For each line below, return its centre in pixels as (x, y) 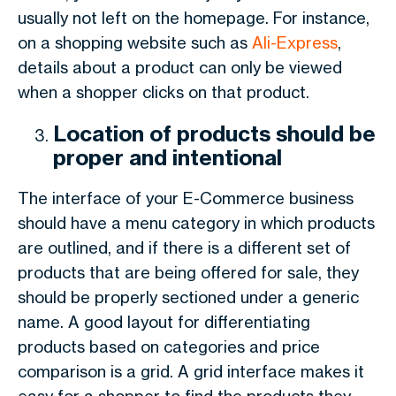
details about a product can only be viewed (180, 67)
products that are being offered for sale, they (188, 272)
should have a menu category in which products (196, 223)
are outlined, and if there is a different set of (184, 247)
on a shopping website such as (135, 42)
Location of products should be (214, 133)
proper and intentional (168, 157)
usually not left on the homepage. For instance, (194, 18)
